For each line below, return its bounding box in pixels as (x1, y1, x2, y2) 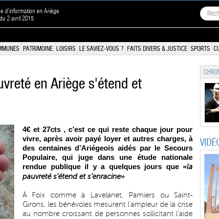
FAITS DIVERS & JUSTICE (127, 45, 187, 52)
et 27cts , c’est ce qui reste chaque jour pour (30, 125, 193, 133)
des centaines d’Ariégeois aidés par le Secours (22, 144, 193, 152)
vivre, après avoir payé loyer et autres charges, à (22, 134, 193, 143)
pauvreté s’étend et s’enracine (22, 173, 121, 180)
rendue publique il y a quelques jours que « (22, 162, 187, 171)
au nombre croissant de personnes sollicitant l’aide (22, 210, 193, 218)
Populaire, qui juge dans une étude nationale (22, 153, 193, 161)
